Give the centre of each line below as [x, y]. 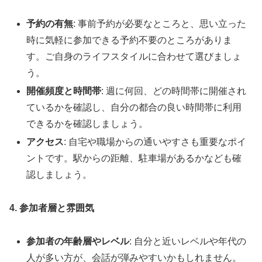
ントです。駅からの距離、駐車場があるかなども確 [134, 158]
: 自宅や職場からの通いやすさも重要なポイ [155, 142]
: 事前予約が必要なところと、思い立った [160, 23]
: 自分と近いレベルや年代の [188, 241]
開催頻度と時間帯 [64, 91]
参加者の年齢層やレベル [78, 241]
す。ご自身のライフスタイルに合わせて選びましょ [134, 56]
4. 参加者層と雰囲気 [52, 208]
